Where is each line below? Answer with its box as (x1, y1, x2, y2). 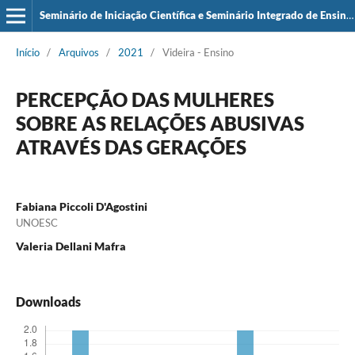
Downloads (15, 293, 81, 309)
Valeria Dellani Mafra (15, 239, 126, 253)
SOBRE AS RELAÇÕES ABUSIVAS (15, 111, 304, 135)
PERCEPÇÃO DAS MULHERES (15, 87, 274, 111)
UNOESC (15, 216, 58, 229)
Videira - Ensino (162, 45, 234, 59)
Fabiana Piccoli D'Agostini (15, 199, 147, 213)
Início (15, 45, 40, 59)
